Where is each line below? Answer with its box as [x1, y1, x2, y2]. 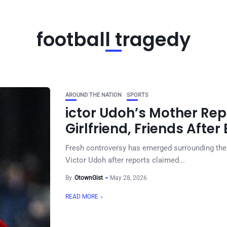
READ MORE [65, 193, 98, 200]
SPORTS [127, 92, 148, 98]
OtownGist [74, 174, 103, 181]
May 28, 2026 [110, 174, 147, 181]
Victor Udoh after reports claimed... [65, 156, 185, 165]
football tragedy [36, 26, 191, 53]
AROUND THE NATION [65, 92, 122, 98]
